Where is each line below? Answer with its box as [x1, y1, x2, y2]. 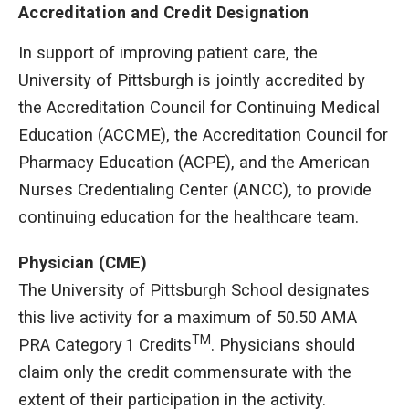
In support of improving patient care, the [18, 43, 318, 64]
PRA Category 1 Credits [18, 335, 192, 356]
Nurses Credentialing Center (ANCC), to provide [18, 180, 372, 201]
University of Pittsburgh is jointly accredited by [18, 70, 365, 91]
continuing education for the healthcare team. [18, 207, 359, 228]
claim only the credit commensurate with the [18, 362, 351, 383]
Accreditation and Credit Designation [18, 3, 309, 23]
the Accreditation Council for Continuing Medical [18, 98, 380, 119]
